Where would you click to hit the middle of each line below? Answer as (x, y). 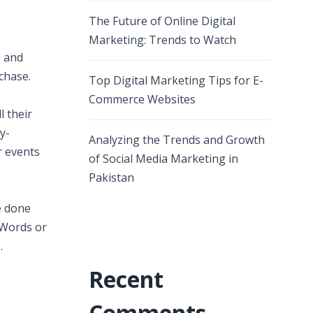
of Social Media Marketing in (163, 159)
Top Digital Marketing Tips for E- (176, 80)
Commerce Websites (142, 99)
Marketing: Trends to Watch (162, 40)
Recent (126, 279)
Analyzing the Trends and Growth (177, 140)
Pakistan (111, 177)
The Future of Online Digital (162, 21)
